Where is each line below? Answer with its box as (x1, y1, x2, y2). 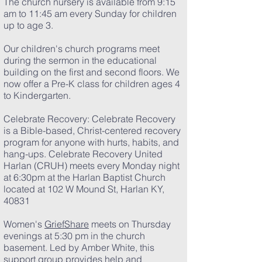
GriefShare (44, 218, 89, 230)
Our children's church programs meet (4, 43, 160, 54)
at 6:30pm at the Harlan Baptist (4, 171, 135, 183)
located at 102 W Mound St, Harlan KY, (4, 183, 164, 195)
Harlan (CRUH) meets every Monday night (4, 160, 180, 171)
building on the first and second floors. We (4, 66, 180, 78)
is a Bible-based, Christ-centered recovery (4, 125, 181, 136)
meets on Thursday (89, 218, 171, 230)
